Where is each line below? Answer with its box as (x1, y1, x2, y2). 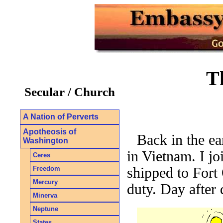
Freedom (33, 164, 60, 172)
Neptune (33, 205, 58, 213)
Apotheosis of (23, 127, 76, 136)
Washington (23, 136, 68, 145)
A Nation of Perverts (23, 112, 99, 121)
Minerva (33, 191, 57, 199)
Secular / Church (24, 85, 115, 99)
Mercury (33, 178, 58, 186)
